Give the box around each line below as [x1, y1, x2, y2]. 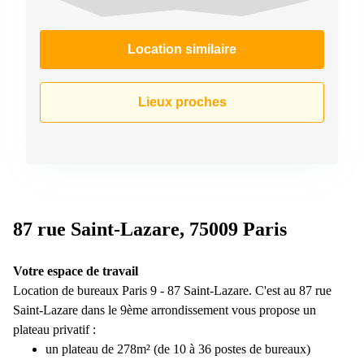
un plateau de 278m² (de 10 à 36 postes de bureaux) [45, 341, 310, 356]
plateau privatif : [13, 322, 96, 336]
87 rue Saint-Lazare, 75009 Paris [13, 218, 287, 240]
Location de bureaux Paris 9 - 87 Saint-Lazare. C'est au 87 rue [13, 283, 331, 297]
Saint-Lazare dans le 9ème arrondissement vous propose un [13, 302, 316, 317]
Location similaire [128, 41, 236, 56]
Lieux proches [137, 94, 227, 109]
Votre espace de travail [13, 263, 138, 278]
